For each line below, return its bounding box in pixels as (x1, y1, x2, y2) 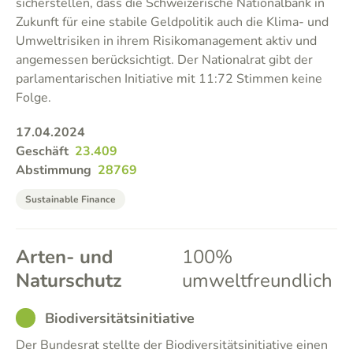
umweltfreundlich (182, 268, 333, 293)
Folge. (16, 89, 51, 106)
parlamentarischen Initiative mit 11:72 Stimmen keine (16, 70, 322, 87)
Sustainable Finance (25, 193, 116, 206)
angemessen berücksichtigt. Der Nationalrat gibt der (16, 51, 313, 69)
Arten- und (16, 244, 113, 269)
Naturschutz (16, 268, 121, 293)
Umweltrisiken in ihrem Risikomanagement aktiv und (16, 32, 317, 50)
